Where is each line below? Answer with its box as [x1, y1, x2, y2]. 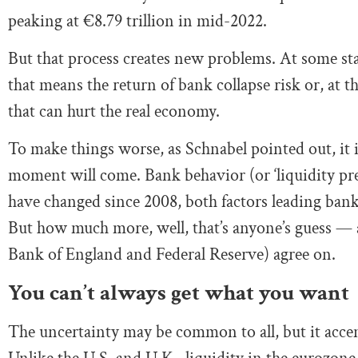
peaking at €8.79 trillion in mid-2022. [8, 9, 267, 33]
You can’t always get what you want [8, 277, 349, 308]
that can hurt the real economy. [8, 99, 220, 123]
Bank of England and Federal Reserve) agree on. [8, 243, 336, 267]
